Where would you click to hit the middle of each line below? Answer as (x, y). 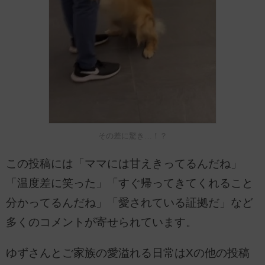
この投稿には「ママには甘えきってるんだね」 (124, 164)
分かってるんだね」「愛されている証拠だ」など (130, 203)
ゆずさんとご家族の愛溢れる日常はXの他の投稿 (128, 253)
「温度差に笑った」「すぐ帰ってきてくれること (130, 183)
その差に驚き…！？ (132, 136)
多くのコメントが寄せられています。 (101, 222)
